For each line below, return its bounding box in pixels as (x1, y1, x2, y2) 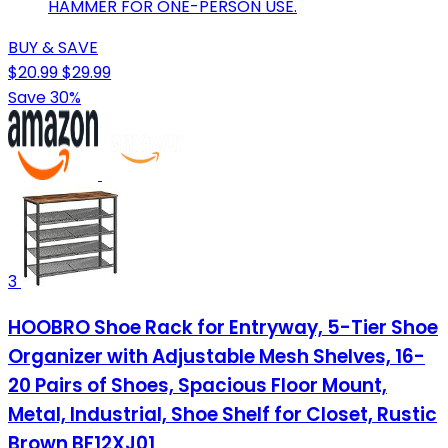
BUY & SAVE (8, 36, 98, 60)
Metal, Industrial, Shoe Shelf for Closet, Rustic (8, 400, 437, 428)
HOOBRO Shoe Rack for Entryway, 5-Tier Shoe (8, 313, 438, 341)
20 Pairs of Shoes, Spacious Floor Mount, (8, 371, 387, 399)
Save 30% (8, 86, 81, 110)
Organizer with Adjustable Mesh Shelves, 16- (8, 342, 425, 370)
